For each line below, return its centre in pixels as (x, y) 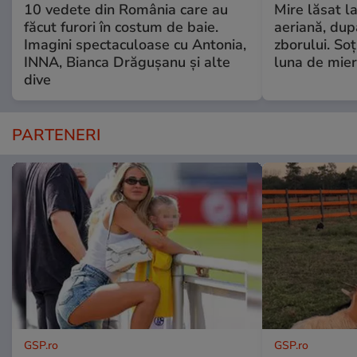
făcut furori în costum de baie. (121, 27)
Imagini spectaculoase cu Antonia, (135, 44)
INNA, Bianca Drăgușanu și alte (127, 62)
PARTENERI (56, 135)
